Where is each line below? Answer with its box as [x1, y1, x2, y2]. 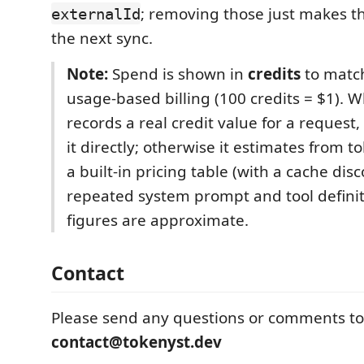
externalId [51, 4, 141, 23]
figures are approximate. [67, 209, 249, 231]
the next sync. [51, 27, 153, 49]
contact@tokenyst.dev [51, 331, 222, 353]
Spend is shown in [108, 63, 248, 84]
